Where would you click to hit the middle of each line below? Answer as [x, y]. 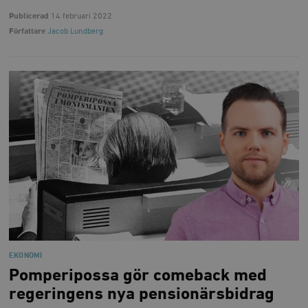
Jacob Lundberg [76, 31]
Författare [27, 31]
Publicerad [29, 16]
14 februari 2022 [81, 16]
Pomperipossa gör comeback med [138, 276]
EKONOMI [26, 256]
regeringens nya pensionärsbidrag [142, 295]
